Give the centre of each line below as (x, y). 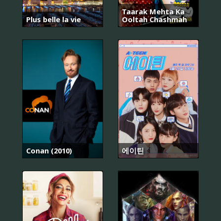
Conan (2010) (49, 150)
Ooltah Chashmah (154, 19)
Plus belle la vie (54, 19)
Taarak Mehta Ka (153, 12)
